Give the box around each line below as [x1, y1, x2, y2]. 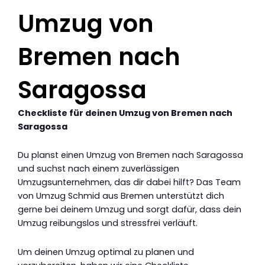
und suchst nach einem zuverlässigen [18, 163, 179, 175]
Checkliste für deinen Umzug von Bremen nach [18, 106, 232, 119]
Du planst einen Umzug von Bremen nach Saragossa [18, 149, 243, 161]
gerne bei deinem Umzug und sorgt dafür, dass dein [18, 203, 241, 216]
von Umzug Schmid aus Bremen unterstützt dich [18, 190, 224, 202]
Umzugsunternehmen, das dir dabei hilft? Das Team [18, 176, 241, 189]
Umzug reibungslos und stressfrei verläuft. [18, 217, 198, 230]
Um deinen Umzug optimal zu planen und [18, 245, 194, 258]
